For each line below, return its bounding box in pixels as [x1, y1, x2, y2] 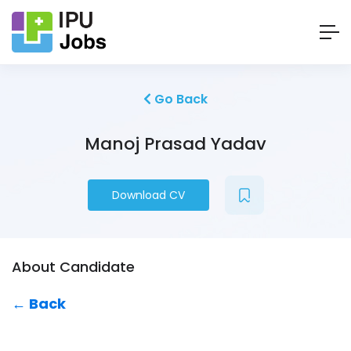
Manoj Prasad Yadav [85, 132, 266, 157]
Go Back [151, 90, 208, 109]
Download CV [111, 187, 185, 204]
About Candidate [12, 257, 135, 277]
